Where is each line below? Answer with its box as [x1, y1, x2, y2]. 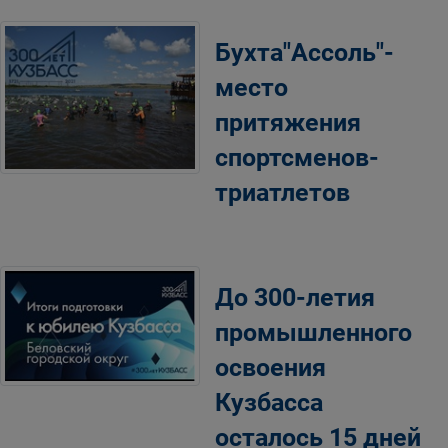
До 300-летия [215, 283, 375, 312]
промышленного [215, 318, 412, 347]
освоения [215, 353, 326, 382]
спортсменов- [215, 143, 379, 172]
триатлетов [215, 178, 350, 207]
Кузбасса [215, 388, 323, 417]
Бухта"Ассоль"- [215, 38, 394, 67]
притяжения [215, 108, 361, 137]
